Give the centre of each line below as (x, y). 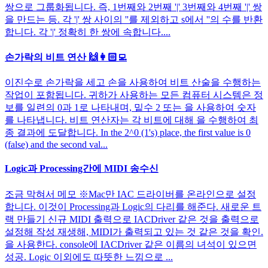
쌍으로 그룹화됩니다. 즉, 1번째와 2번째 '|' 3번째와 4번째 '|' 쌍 (133, 7)
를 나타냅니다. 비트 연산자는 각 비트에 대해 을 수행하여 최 (132, 120)
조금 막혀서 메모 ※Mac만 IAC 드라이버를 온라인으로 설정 (130, 194)
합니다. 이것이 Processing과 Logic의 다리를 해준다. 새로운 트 (133, 206)
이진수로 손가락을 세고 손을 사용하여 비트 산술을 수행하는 (133, 83)
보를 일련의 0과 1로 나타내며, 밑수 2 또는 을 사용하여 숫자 (130, 108)
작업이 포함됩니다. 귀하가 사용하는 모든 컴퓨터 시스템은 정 (134, 95)
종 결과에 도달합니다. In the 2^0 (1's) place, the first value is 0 (128, 133)
